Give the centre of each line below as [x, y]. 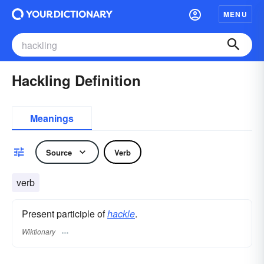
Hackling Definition [76, 80]
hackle [121, 214]
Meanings [52, 118]
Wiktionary [39, 232]
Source [59, 152]
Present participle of [65, 214]
